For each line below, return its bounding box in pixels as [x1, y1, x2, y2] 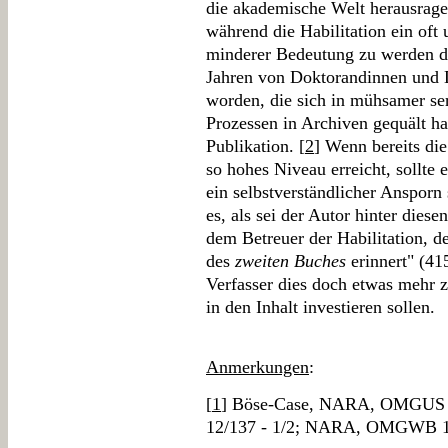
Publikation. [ [206, 136, 305, 156]
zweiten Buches [235, 251, 346, 271]
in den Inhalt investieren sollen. [206, 297, 435, 317]
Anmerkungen [206, 357, 309, 377]
